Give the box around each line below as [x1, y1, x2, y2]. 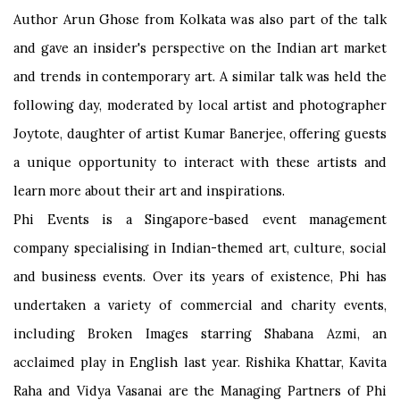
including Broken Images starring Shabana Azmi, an [13, 325, 387, 342]
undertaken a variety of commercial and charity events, [13, 296, 387, 313]
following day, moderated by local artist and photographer [13, 96, 387, 113]
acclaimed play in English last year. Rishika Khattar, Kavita [13, 354, 387, 371]
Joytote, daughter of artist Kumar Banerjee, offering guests [13, 125, 387, 142]
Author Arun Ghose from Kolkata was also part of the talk [13, 11, 387, 28]
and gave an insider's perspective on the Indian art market [13, 39, 387, 56]
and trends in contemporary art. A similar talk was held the [13, 68, 387, 85]
